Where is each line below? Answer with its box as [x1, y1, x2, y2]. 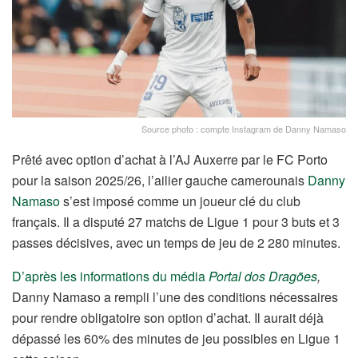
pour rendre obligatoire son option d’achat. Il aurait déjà [12, 308, 324, 328]
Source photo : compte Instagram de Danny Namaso [141, 122, 346, 136]
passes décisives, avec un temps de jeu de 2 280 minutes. [12, 233, 340, 253]
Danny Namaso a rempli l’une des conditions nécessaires [12, 288, 338, 307]
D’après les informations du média [12, 267, 209, 286]
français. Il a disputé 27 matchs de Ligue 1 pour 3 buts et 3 [12, 213, 340, 232]
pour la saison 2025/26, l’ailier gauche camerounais [12, 171, 308, 190]
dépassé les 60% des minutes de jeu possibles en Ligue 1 [12, 329, 340, 348]
